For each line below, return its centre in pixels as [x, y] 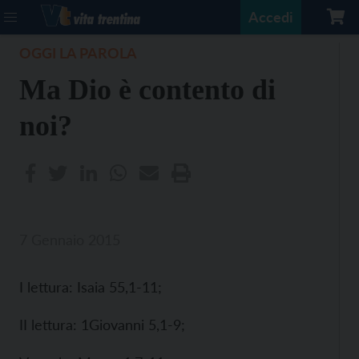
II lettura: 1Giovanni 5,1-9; [102, 325]
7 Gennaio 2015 [70, 240]
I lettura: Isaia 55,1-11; [91, 287]
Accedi [271, 17]
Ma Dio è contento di [147, 90]
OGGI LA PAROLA [78, 53]
